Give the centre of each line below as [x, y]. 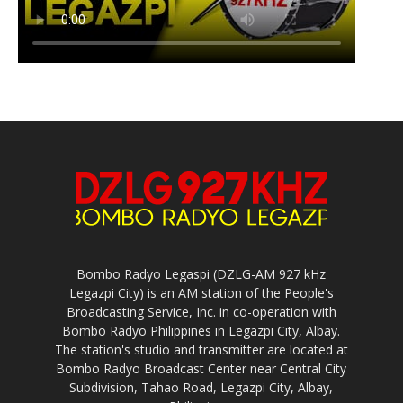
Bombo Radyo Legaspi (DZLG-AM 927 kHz [201, 273]
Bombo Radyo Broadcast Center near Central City [201, 368]
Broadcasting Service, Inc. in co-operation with [201, 311]
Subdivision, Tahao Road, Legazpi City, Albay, [201, 387]
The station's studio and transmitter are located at [201, 349]
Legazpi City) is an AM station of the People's [201, 292]
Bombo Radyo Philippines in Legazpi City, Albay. [201, 330]
